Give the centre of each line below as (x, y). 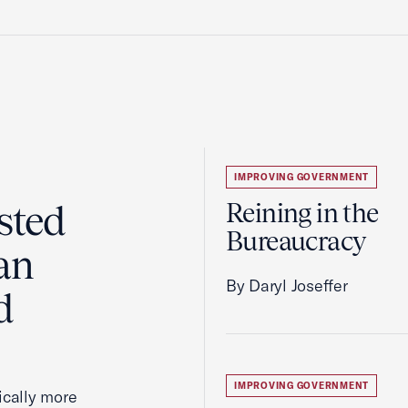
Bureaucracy (296, 241)
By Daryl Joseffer (287, 286)
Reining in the (302, 213)
